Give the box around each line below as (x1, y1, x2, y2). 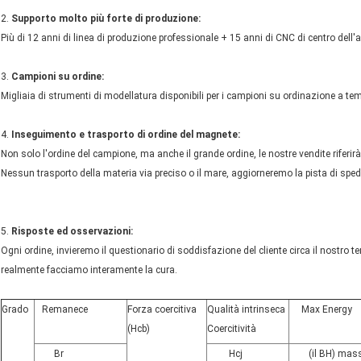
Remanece (35, 303, 88, 315)
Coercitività (207, 322, 256, 334)
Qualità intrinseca (207, 303, 285, 315)
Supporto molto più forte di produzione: (11, 12, 201, 24)
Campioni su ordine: (11, 70, 104, 82)
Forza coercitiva (127, 303, 197, 315)
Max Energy (289, 303, 352, 315)
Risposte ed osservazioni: (11, 225, 133, 237)
